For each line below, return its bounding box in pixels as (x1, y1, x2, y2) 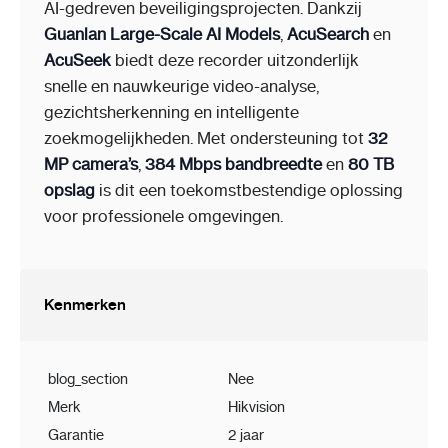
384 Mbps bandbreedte (145, 154, 322, 175)
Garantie (48, 426, 104, 445)
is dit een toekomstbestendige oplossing (95, 180, 403, 201)
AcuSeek (44, 50, 111, 71)
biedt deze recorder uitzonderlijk (111, 50, 359, 71)
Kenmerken (44, 295, 126, 315)
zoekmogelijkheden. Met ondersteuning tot (44, 128, 368, 149)
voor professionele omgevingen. (44, 206, 283, 227)
